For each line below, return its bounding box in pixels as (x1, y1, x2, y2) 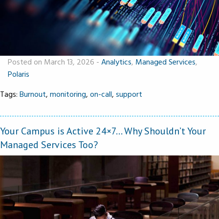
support (116, 88, 142, 100)
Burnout (20, 88, 46, 100)
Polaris (8, 67, 29, 80)
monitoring (50, 88, 86, 100)
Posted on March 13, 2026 (8, 55, 96, 67)
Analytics (101, 55, 131, 67)
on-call (90, 88, 112, 100)
